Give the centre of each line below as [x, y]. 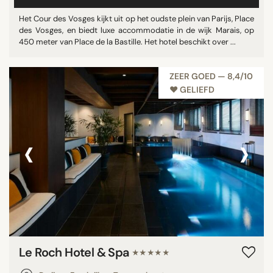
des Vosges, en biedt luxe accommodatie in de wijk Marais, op [136, 30]
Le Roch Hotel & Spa [75, 252]
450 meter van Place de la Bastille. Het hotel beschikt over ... [127, 42]
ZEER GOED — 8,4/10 [211, 76]
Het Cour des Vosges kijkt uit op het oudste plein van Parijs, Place [136, 19]
